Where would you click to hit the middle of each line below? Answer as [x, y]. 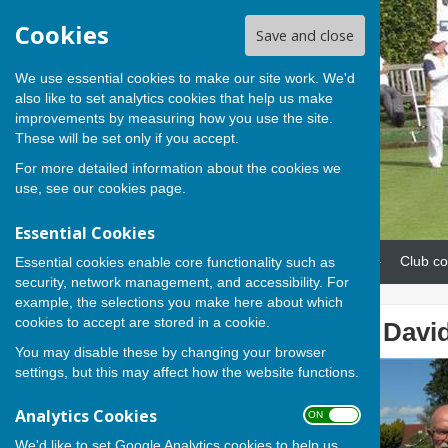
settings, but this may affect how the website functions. [187, 371]
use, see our [56, 188]
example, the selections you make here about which [179, 301]
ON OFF [331, 414]
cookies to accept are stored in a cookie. [142, 321]
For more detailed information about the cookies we [178, 168]
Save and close [304, 36]
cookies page [140, 188]
